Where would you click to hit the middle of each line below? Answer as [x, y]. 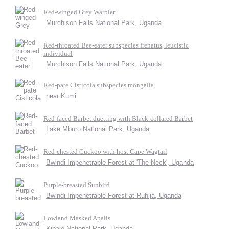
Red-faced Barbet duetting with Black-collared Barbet [118, 118]
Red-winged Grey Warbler [79, 12]
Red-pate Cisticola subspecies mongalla [99, 85]
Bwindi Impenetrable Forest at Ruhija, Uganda [114, 196]
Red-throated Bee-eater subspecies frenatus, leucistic [116, 45]
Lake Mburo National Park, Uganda [98, 129]
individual [58, 53]
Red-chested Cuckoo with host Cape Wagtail [105, 152]
